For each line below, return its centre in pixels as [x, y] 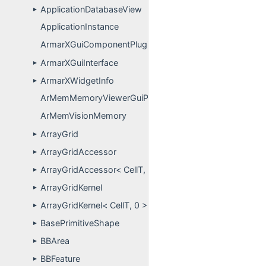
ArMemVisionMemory [83, 116]
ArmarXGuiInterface [79, 63]
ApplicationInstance [80, 27]
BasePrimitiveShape [80, 223]
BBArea [55, 241]
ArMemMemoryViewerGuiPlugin [104, 98]
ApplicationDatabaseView [91, 9]
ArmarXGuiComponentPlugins [99, 45]
